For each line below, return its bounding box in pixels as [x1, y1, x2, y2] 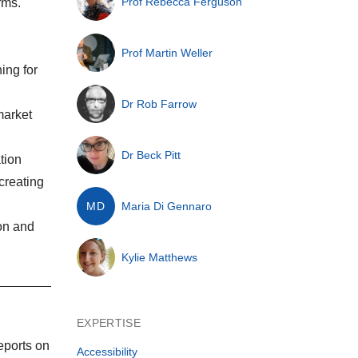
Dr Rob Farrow [121, 97, 197, 110]
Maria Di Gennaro [121, 200, 212, 213]
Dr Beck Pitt [121, 149, 181, 161]
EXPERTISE [76, 316, 141, 329]
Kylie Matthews [121, 251, 197, 264]
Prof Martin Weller [121, 46, 213, 59]
